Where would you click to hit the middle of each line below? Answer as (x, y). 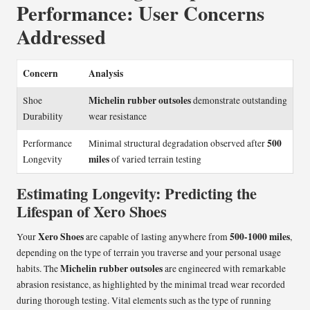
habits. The (38, 269)
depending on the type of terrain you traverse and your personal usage (149, 253)
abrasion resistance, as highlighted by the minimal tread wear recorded (151, 285)
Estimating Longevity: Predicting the (137, 194)
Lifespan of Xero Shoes (92, 212)
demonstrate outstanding (239, 101)
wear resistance (118, 117)
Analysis (106, 74)
